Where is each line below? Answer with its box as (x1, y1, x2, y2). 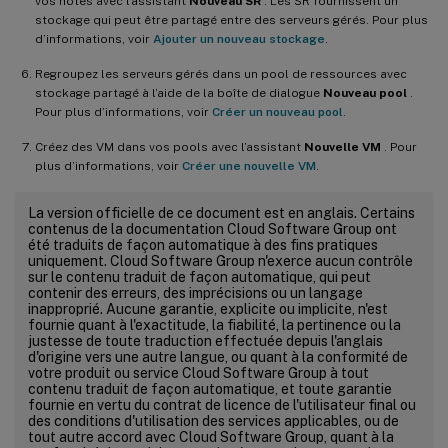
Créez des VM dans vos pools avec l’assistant (35, 139, 304, 154)
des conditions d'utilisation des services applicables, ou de (28, 412, 399, 429)
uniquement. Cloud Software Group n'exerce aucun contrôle (28, 252, 413, 269)
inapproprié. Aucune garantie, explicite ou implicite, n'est (28, 300, 388, 317)
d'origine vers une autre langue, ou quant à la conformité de (28, 348, 408, 365)
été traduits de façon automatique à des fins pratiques (28, 236, 378, 253)
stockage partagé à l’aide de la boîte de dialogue (35, 85, 323, 100)
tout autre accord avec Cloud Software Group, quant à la (28, 428, 394, 445)
